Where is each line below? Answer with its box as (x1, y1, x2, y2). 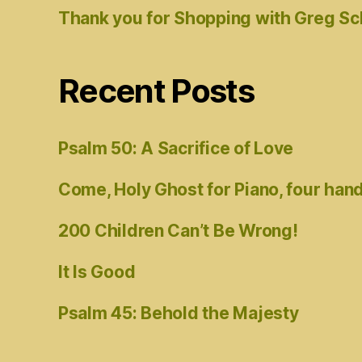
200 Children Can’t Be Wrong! (58, 221, 298, 242)
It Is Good (58, 262, 136, 283)
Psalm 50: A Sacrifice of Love (58, 138, 294, 159)
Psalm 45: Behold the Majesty (58, 303, 299, 324)
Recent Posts (58, 71, 255, 112)
